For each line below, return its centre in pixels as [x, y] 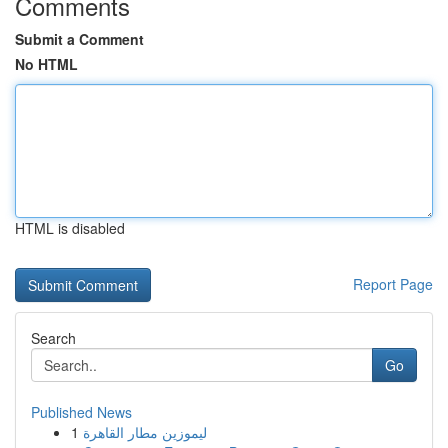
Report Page [393, 284]
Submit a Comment [79, 39]
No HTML [46, 64]
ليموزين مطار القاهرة [145, 432]
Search [53, 338]
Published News [81, 412]
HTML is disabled [70, 228]
